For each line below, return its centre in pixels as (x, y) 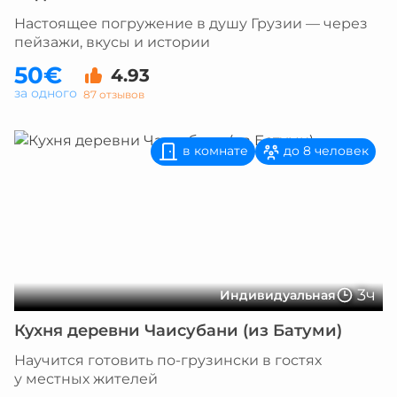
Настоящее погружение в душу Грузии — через (191, 23)
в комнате (214, 150)
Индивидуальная (278, 295)
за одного (46, 93)
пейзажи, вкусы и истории (112, 42)
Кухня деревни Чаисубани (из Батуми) (178, 331)
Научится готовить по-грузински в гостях (168, 360)
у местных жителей (86, 379)
